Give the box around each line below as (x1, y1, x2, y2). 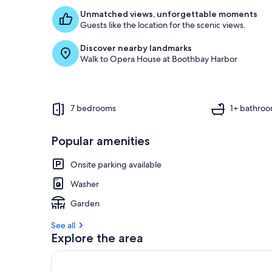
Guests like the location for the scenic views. (80, 19, 246, 30)
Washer (70, 178, 99, 189)
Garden (70, 197, 100, 209)
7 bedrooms (70, 103, 116, 114)
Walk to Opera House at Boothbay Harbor (80, 53, 237, 64)
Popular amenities (51, 133, 150, 148)
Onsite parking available (70, 158, 161, 170)
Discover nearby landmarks (80, 42, 192, 53)
